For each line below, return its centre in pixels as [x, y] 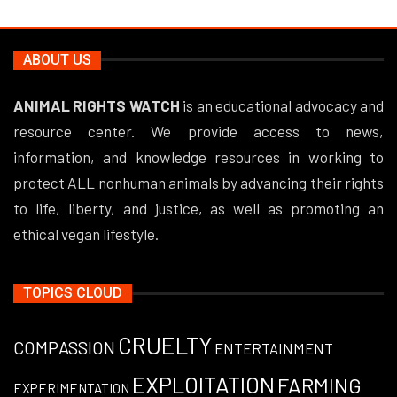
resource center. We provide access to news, [198, 131]
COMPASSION [64, 348]
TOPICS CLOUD [73, 293]
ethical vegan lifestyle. [86, 234]
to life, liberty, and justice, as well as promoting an [198, 208]
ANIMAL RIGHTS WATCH [98, 105]
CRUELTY [165, 346]
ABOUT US [57, 59]
